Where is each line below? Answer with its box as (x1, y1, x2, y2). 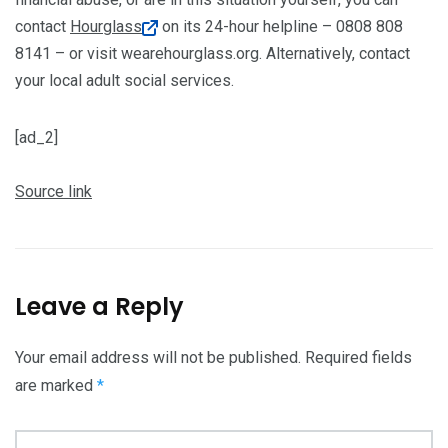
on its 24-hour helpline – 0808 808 (158, 17, 403, 37)
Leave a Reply (15, 290, 184, 324)
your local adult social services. (15, 71, 234, 91)
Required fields (305, 348, 412, 368)
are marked (15, 376, 97, 396)
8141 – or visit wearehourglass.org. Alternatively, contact (15, 44, 410, 64)
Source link (15, 182, 92, 202)
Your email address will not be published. (15, 348, 301, 368)
